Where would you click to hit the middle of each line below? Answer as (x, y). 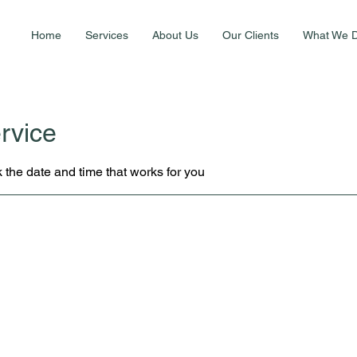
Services (107, 35)
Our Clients (251, 35)
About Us (175, 35)
